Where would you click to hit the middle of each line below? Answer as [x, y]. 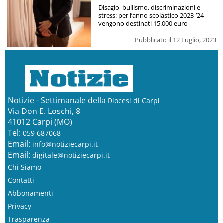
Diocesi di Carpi [133, 100]
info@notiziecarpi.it [65, 144]
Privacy [19, 206]
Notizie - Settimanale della [57, 100]
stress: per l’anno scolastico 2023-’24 [151, 15]
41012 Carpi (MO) [40, 122]
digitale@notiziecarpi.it [71, 155]
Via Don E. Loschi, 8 [44, 111]
